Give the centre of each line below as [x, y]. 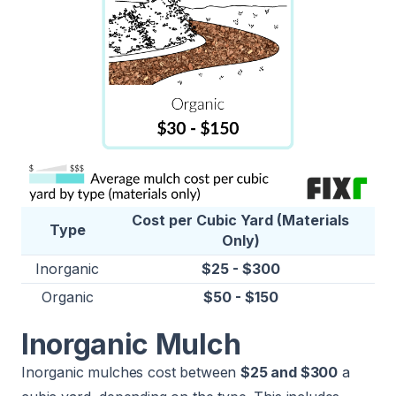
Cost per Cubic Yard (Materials [240, 221]
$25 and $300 [289, 373]
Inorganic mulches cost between [131, 373]
